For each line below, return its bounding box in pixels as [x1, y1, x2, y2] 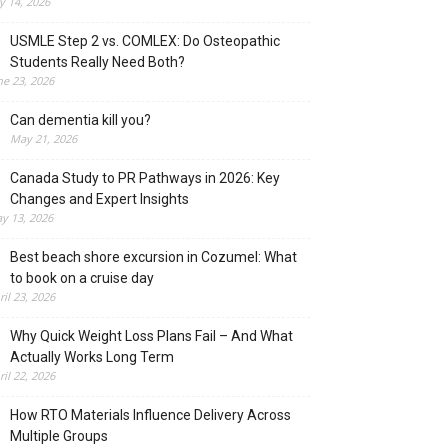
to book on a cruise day [10, 270, 154, 286]
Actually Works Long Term [10, 349, 174, 365]
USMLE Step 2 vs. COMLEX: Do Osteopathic [10, 33, 280, 49]
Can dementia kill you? [10, 112, 151, 128]
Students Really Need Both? [10, 54, 185, 70]
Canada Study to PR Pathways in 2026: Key [10, 170, 280, 186]
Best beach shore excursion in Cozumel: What [10, 249, 297, 265]
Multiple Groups [10, 428, 108, 444]
